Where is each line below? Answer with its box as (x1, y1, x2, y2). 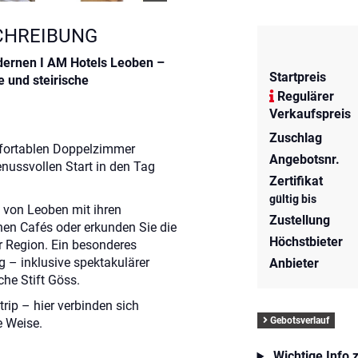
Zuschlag (268, 130, 322, 146)
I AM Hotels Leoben (39, 55, 153, 71)
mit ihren (68, 202, 121, 218)
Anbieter (268, 256, 319, 272)
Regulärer (276, 89, 334, 105)
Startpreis (268, 70, 326, 86)
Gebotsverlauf (267, 315, 329, 327)
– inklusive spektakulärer (5, 255, 149, 271)
